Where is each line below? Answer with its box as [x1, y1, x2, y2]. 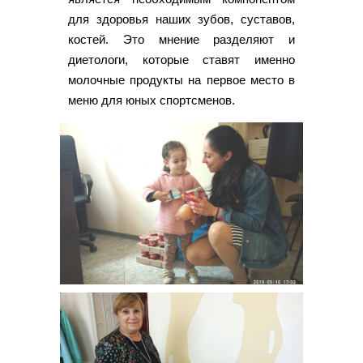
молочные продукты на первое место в [68, 73, 295, 88]
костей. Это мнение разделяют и [68, 32, 295, 47]
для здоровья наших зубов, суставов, [68, 12, 295, 27]
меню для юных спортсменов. [68, 93, 235, 108]
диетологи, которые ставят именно [68, 53, 295, 67]
